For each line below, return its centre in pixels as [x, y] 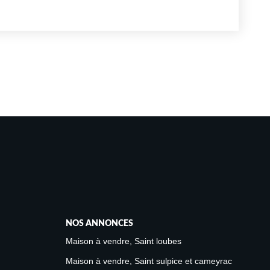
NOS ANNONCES [99, 223]
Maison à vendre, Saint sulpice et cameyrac [149, 261]
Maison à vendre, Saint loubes [123, 241]
